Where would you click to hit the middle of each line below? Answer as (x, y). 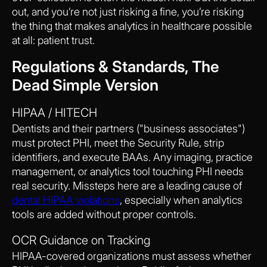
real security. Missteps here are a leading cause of (127, 185)
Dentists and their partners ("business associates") (128, 128)
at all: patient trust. (53, 40)
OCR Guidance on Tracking (81, 240)
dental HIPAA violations (66, 200)
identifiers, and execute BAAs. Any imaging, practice (132, 157)
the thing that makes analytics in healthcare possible (132, 26)
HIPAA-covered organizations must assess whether (132, 256)
